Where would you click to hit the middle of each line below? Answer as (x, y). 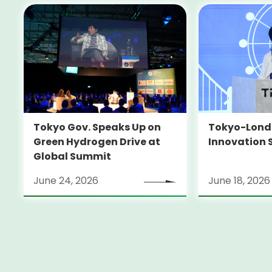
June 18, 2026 (239, 181)
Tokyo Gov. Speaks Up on (97, 127)
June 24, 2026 (66, 181)
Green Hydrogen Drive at (97, 141)
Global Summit (72, 156)
